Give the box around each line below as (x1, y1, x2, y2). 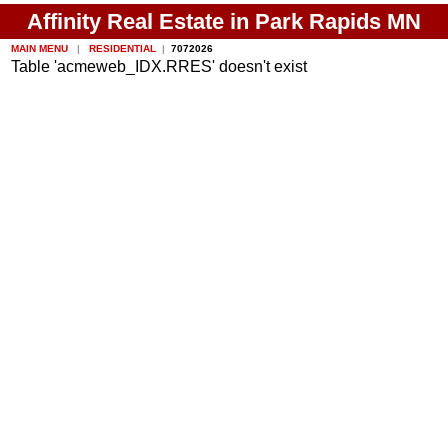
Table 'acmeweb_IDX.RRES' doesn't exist (11, 58, 308, 76)
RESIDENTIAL (86, 42, 157, 54)
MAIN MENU (11, 42, 72, 54)
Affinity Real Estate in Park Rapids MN (27, 8, 421, 34)
